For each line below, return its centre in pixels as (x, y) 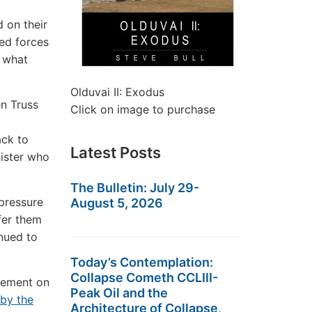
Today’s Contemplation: (142, 262)
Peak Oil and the (119, 293)
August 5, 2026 (117, 203)
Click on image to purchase (143, 109)
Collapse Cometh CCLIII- (144, 278)
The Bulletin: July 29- (135, 188)
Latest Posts (116, 153)
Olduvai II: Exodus (117, 92)
